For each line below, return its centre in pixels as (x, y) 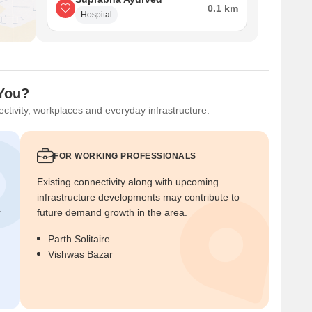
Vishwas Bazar (80, 254)
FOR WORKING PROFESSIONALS (125, 156)
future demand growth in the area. (112, 212)
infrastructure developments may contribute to (138, 197)
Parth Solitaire (79, 239)
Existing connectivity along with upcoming (128, 182)
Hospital (96, 15)
